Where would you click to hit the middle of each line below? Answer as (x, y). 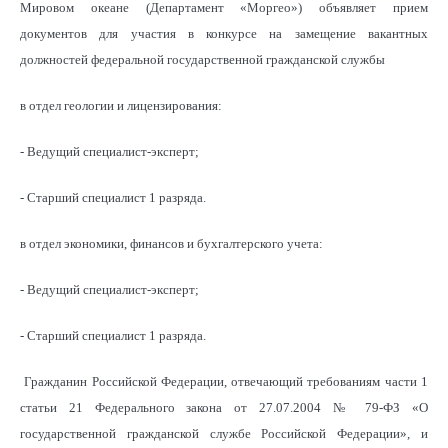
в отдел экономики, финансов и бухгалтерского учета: (171, 243)
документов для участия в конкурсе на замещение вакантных (224, 33)
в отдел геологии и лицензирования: (121, 105)
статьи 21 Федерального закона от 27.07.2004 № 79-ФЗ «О (224, 407)
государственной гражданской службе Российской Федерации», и (224, 433)
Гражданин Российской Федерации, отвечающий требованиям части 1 (224, 381)
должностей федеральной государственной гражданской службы (202, 59)
